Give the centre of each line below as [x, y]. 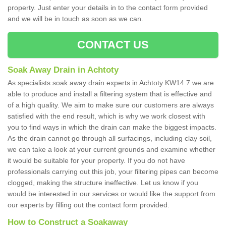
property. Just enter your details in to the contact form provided [108, 8]
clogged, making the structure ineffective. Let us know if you [103, 183]
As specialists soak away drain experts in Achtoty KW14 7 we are [111, 83]
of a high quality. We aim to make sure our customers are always [111, 105]
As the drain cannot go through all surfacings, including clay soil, [110, 138]
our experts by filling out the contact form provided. [90, 205]
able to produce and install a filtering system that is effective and [110, 94]
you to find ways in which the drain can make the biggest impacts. [112, 127]
